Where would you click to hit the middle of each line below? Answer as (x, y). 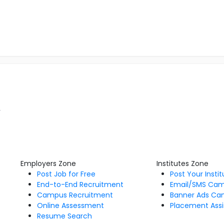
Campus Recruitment (75, 195)
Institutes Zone (183, 163)
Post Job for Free (66, 174)
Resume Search (64, 216)
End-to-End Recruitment (80, 184)
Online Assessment (70, 205)
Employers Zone (48, 163)
